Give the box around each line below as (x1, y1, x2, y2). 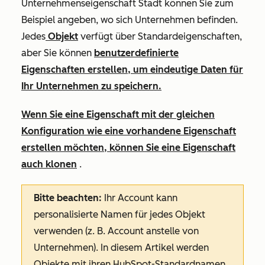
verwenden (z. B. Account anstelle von (34, 225, 199, 237)
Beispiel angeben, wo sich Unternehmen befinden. (21, 14, 238, 25)
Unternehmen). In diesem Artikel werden (34, 242, 209, 253)
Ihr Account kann (102, 192, 177, 203)
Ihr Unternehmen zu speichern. (21, 80, 161, 92)
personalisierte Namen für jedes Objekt (34, 209, 205, 220)
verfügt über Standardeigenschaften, (78, 31, 242, 42)
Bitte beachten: (34, 192, 102, 203)
